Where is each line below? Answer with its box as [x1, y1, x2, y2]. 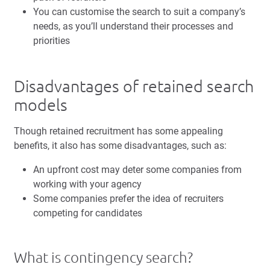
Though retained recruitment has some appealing [14, 125, 223, 137]
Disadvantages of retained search [14, 77, 254, 96]
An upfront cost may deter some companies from [33, 164, 242, 176]
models [14, 96, 67, 115]
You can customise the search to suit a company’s [33, 6, 245, 18]
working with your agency [33, 178, 142, 190]
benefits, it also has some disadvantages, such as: [14, 140, 227, 152]
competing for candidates [33, 207, 145, 219]
